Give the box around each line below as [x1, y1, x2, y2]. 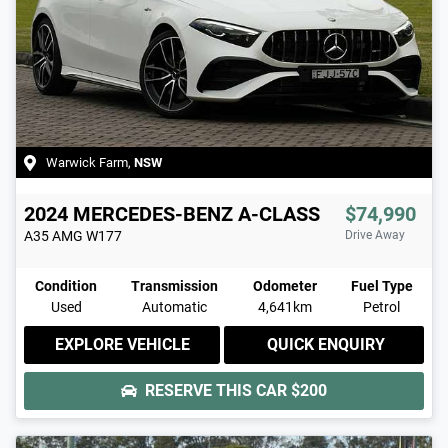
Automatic [142, 298, 208, 315]
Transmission [131, 277, 219, 294]
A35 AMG [24, 227, 83, 244]
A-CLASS [238, 201, 320, 226]
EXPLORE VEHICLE [54, 334, 190, 354]
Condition [35, 277, 97, 294]
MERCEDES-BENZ [73, 201, 233, 226]
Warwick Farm [46, 154, 128, 170]
